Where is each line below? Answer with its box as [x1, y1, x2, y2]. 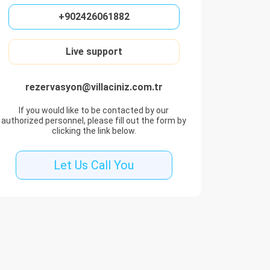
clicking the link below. [51, 126, 136, 136]
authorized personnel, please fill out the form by [1, 116, 187, 125]
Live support [65, 46, 122, 57]
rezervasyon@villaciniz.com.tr [25, 81, 163, 93]
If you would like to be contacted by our [19, 105, 169, 115]
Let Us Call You [54, 158, 134, 172]
